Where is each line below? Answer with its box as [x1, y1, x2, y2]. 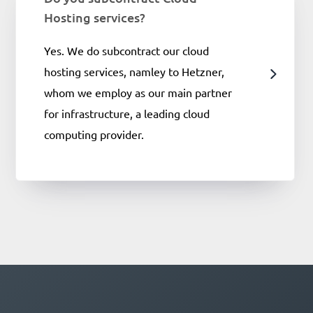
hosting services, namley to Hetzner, [44, 64, 225, 78]
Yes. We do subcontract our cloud [44, 43, 210, 57]
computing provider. [44, 127, 145, 141]
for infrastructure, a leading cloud [44, 106, 210, 120]
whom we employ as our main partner [44, 85, 233, 99]
